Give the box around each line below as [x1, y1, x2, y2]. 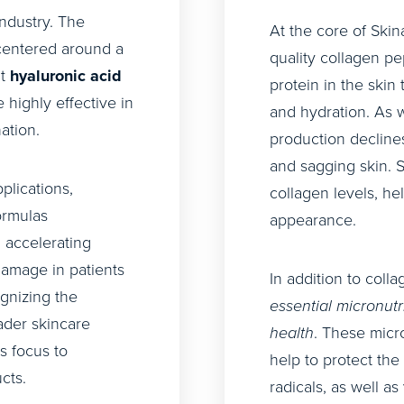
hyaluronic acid [10, 64, 122, 87]
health [270, 321, 314, 344]
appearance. [270, 208, 356, 232]
